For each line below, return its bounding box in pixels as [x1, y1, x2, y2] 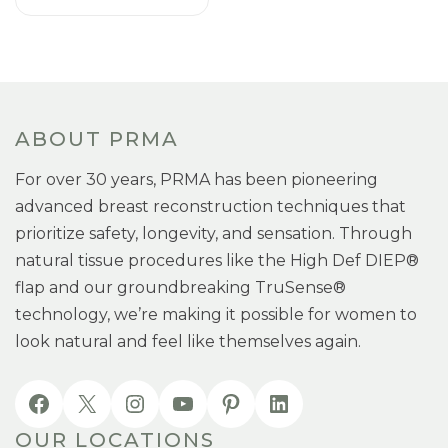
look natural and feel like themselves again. [15, 332, 361, 351]
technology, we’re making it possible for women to [15, 305, 417, 324]
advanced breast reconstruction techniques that [15, 197, 406, 216]
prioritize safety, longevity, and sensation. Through [15, 224, 412, 243]
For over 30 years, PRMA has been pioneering [15, 170, 378, 189]
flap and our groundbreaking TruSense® [15, 278, 346, 297]
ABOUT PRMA [15, 127, 179, 151]
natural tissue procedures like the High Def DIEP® [15, 251, 419, 270]
